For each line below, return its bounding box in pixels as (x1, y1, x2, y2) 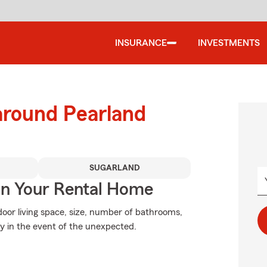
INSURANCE (115, 38, 167, 48)
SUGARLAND (89, 164, 140, 172)
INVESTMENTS (198, 38, 260, 48)
